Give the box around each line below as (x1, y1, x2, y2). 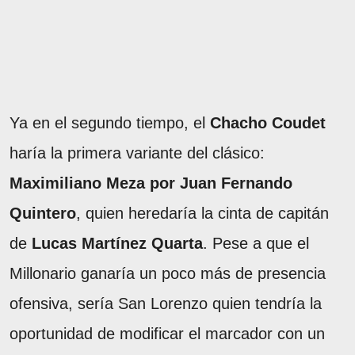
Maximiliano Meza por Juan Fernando (10, 174, 292, 192)
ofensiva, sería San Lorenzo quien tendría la (10, 294, 322, 312)
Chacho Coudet (210, 113, 326, 132)
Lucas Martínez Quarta (32, 234, 203, 252)
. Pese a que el (203, 234, 309, 252)
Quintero (10, 204, 76, 222)
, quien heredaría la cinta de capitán (76, 204, 329, 222)
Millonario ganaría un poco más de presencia (10, 264, 326, 282)
